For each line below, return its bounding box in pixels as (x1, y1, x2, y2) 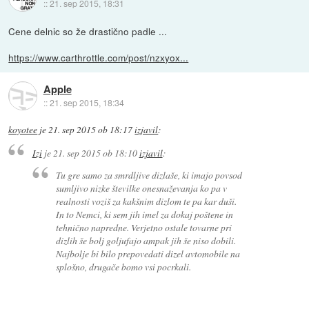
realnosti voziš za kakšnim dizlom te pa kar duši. (56, 195, 237, 208)
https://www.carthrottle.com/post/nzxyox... (8, 50, 189, 65)
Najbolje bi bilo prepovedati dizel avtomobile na (56, 247, 241, 261)
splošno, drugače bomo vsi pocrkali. (56, 260, 192, 274)
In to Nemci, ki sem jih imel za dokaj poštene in (56, 208, 234, 221)
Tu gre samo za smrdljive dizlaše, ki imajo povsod (56, 168, 243, 182)
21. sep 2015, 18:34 (49, 96, 124, 108)
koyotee (8, 123, 38, 137)
